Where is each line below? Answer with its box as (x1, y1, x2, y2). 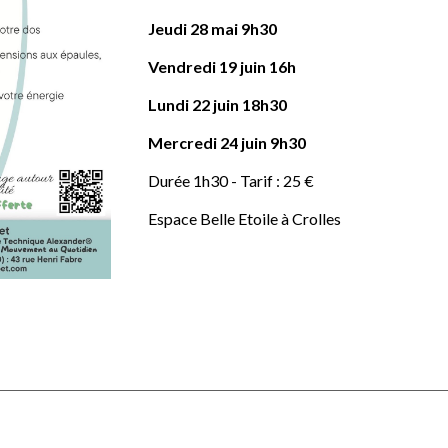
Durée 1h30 (148, 171, 229, 190)
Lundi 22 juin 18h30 (148, 95, 288, 114)
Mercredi (148, 133, 221, 152)
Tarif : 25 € (240, 171, 315, 190)
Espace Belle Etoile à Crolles (148, 209, 342, 228)
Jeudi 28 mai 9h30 (148, 19, 278, 38)
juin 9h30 (238, 133, 307, 152)
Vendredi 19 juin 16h (148, 57, 300, 76)
